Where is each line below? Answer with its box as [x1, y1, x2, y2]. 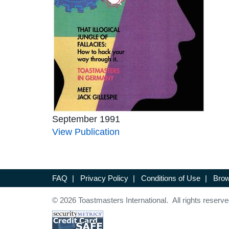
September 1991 [52, 114, 120, 125]
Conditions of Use [141, 174, 200, 183]
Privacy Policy [80, 174, 128, 183]
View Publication [52, 127, 120, 138]
